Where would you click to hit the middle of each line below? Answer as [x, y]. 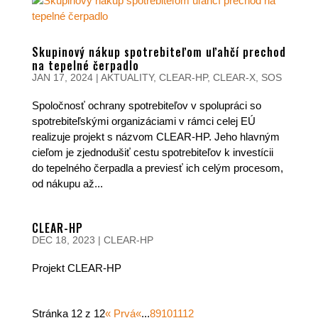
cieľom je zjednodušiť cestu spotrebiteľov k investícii [152, 152]
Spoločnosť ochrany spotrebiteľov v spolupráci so [146, 105]
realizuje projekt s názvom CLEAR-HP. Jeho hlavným [155, 137]
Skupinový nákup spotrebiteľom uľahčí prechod [159, 52]
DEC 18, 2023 [63, 240]
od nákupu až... [67, 183]
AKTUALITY [127, 77]
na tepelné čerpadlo [85, 65]
